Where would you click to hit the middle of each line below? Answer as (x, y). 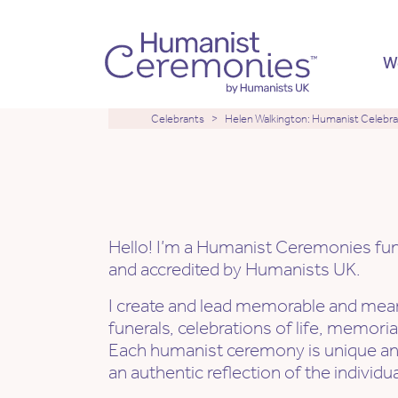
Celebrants (178, 119)
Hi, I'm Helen (207, 194)
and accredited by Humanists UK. (235, 270)
